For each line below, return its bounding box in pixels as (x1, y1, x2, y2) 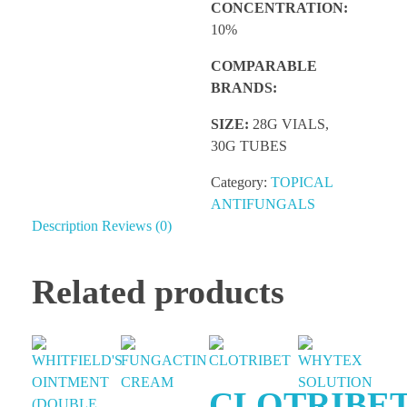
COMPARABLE (210, 58, 317, 74)
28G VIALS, (252, 116, 329, 133)
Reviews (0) (102, 218, 172, 234)
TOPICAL (270, 174, 333, 191)
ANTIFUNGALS (210, 196, 315, 213)
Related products (32, 273, 284, 312)
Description (32, 218, 98, 234)
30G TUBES (210, 138, 287, 154)
